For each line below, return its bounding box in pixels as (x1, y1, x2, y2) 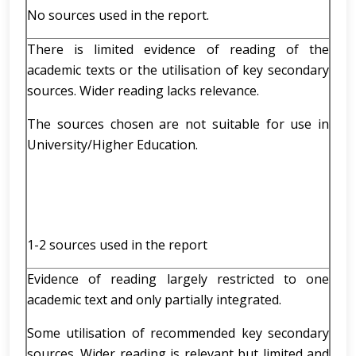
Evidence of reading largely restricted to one (27, 270, 329, 288)
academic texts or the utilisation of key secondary (27, 61, 329, 79)
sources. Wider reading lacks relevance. (27, 82, 259, 99)
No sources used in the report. (27, 6, 209, 24)
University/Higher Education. (27, 136, 198, 153)
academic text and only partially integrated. (27, 291, 281, 308)
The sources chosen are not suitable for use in (27, 115, 329, 133)
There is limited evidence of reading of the (27, 41, 329, 58)
